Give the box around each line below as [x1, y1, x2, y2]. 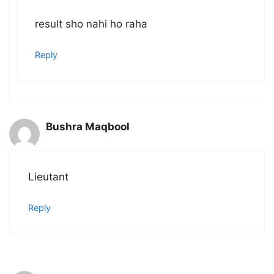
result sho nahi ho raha [35, 17, 147, 30]
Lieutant [28, 170, 68, 183]
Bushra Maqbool [46, 120, 130, 133]
